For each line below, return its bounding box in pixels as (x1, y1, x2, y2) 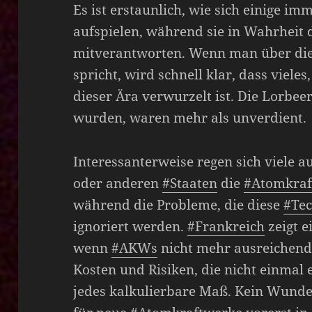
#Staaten (162, 173, 218, 192)
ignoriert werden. (73, 217, 188, 235)
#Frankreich (187, 217, 265, 235)
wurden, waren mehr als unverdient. (73, 108, 307, 127)
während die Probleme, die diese (73, 195, 284, 214)
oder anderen (73, 173, 163, 192)
